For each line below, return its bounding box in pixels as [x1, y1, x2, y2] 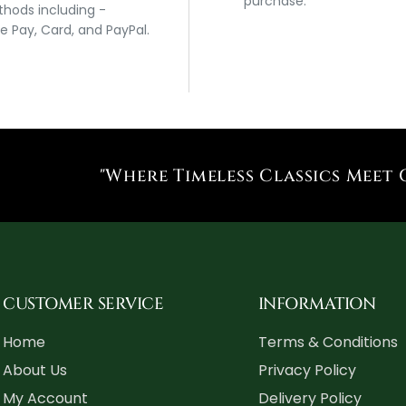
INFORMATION [257, 293, 376, 316]
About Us [3, 360, 68, 382]
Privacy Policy [257, 360, 356, 382]
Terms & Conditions [257, 332, 398, 353]
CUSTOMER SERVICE [3, 293, 164, 316]
